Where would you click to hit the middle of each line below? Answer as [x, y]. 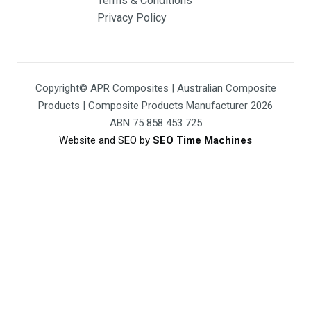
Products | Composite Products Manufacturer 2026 [155, 106]
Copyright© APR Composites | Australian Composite [155, 89]
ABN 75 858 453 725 [155, 123]
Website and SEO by [106, 141]
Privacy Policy [132, 18]
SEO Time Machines [202, 141]
